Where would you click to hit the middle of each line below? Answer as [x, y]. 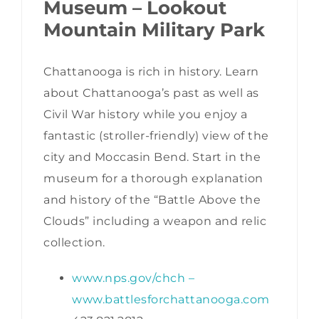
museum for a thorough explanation [153, 179]
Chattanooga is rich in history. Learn [151, 72]
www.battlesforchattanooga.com [171, 300]
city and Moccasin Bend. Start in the [152, 157]
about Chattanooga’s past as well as [151, 93]
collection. [74, 243]
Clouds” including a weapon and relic [155, 221]
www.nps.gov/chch [129, 278]
